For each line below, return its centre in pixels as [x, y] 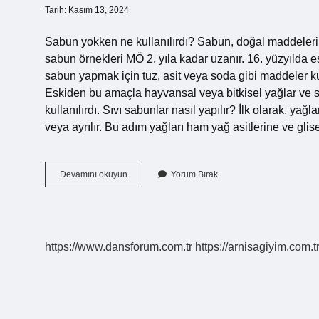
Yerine [139, 199]
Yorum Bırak [194, 174]
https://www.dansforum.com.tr [119, 247]
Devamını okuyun [94, 174]
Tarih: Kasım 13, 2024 [87, 10]
